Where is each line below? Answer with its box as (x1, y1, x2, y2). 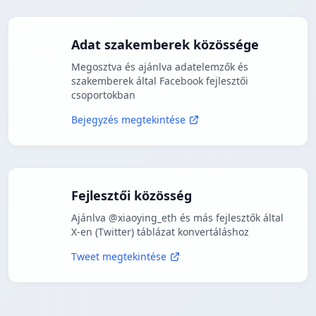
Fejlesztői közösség (71, 187, 192, 205)
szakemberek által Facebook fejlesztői (71, 74, 248, 88)
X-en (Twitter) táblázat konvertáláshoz (71, 225, 249, 239)
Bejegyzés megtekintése (71, 113, 186, 127)
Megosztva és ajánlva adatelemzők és (71, 60, 248, 74)
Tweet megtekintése (71, 250, 166, 264)
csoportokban (71, 88, 135, 102)
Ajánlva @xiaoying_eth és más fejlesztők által (71, 211, 284, 225)
